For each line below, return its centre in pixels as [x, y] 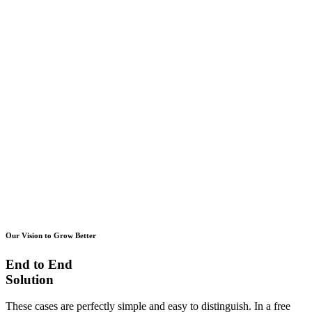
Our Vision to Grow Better [51, 235]
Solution [30, 279]
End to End [39, 264]
